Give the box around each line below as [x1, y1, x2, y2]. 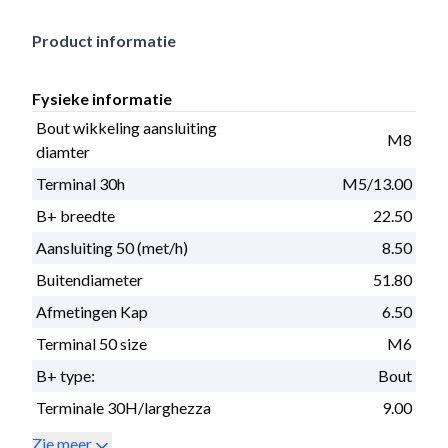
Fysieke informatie [32, 88, 172, 108]
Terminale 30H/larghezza [36, 397, 211, 417]
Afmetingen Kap [36, 301, 148, 321]
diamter [36, 141, 90, 161]
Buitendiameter [36, 269, 143, 289]
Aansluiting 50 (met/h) [36, 237, 188, 257]
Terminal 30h [36, 173, 125, 193]
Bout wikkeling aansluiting [36, 117, 217, 137]
